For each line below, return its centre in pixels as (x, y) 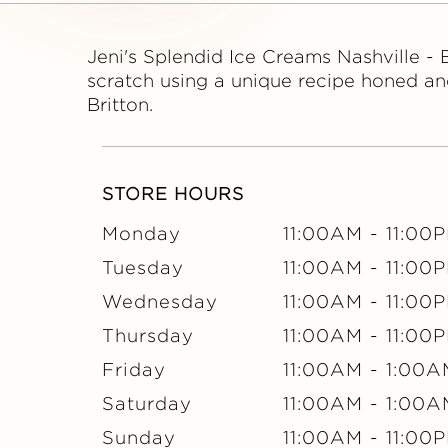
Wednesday (160, 301)
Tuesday (143, 267)
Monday (141, 233)
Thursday (148, 335)
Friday (134, 369)
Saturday (147, 403)
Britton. (120, 104)
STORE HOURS (173, 194)
